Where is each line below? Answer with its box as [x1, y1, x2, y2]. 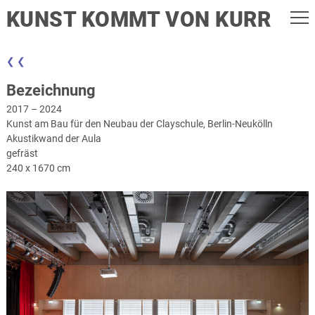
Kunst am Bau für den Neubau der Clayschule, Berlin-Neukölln [6, 118, 273, 129]
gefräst [6, 148, 38, 159]
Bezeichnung [6, 82, 96, 99]
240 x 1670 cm [6, 162, 70, 174]
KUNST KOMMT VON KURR [6, 8, 272, 32]
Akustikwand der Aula [6, 133, 101, 144]
